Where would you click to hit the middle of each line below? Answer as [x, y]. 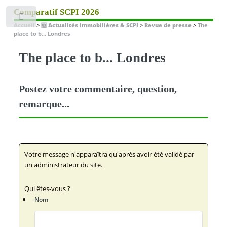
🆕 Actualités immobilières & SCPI [89, 25]
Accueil [24, 25]
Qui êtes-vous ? [47, 189]
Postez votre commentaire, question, [98, 88]
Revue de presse [168, 25]
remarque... [44, 104]
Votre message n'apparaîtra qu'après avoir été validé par [109, 154]
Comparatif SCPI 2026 [56, 12]
